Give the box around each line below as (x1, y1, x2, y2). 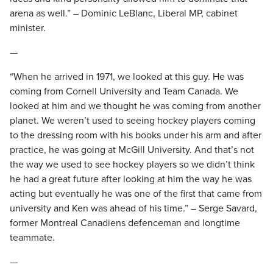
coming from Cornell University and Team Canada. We (10, 85, 238, 97)
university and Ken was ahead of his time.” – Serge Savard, (10, 202, 257, 214)
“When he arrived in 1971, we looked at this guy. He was (10, 71, 244, 83)
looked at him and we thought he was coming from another (10, 100, 261, 112)
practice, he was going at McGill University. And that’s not (10, 144, 254, 156)
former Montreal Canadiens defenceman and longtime (10, 217, 240, 229)
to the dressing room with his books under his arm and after (10, 129, 261, 141)
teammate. (10, 232, 55, 244)
